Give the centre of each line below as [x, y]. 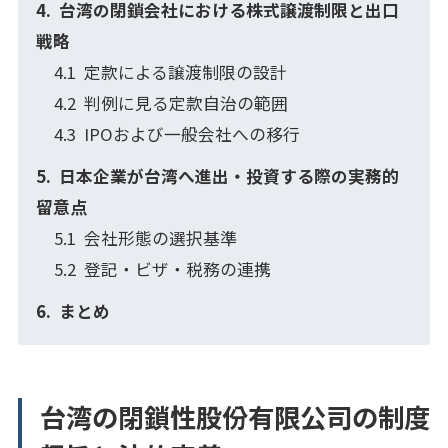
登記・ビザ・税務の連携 [177, 268]
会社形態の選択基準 [160, 237]
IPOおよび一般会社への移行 [191, 134]
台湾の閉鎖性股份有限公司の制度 [234, 417]
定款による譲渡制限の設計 [185, 72]
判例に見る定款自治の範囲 [185, 103]
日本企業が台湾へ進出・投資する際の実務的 [228, 175]
